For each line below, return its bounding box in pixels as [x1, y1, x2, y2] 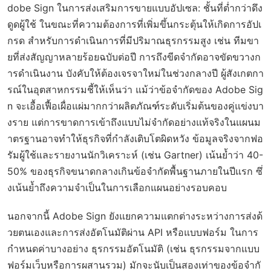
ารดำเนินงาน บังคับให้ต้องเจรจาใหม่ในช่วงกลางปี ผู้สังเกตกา [7, 67, 264, 79]
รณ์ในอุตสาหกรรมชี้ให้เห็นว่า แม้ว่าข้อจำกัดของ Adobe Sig [7, 83, 263, 96]
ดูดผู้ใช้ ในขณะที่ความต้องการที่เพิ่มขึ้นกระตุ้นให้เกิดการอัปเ [7, 18, 261, 30]
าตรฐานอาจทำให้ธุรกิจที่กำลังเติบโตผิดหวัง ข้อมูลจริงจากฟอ [7, 132, 263, 145]
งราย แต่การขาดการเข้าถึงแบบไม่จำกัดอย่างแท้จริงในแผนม [7, 116, 261, 128]
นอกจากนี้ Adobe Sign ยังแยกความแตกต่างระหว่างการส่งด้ [7, 210, 263, 222]
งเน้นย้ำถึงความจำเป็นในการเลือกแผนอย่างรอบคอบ [7, 181, 227, 194]
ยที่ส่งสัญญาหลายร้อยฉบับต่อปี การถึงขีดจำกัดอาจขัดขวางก [7, 51, 261, 63]
